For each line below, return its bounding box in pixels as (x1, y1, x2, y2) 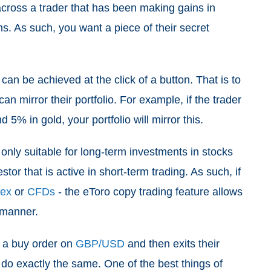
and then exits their (125, 238, 220, 250)
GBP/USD (76, 238, 125, 250)
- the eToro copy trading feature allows (55, 186, 243, 198)
